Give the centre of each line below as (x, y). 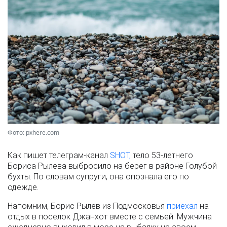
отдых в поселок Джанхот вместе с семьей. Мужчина (110, 216)
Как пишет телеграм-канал (59, 155)
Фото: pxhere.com (33, 132)
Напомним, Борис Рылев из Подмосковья (87, 206)
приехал (182, 206)
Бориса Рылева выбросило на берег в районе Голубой (112, 166)
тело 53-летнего (162, 155)
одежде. (23, 187)
